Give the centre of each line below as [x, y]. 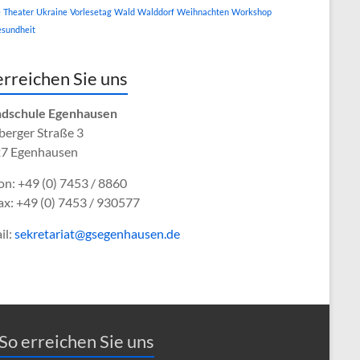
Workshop [252, 11]
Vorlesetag [91, 11]
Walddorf [156, 11]
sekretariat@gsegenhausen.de [97, 233]
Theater [18, 11]
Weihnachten [203, 11]
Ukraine [52, 11]
